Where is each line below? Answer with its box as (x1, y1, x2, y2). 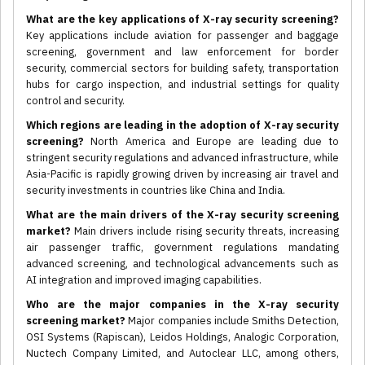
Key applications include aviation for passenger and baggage (26, 29, 339, 43)
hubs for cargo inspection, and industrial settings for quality (26, 77, 339, 92)
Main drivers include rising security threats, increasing (71, 224, 339, 239)
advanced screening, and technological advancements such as (26, 257, 339, 271)
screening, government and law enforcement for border (26, 45, 339, 59)
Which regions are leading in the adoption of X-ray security (26, 118, 339, 133)
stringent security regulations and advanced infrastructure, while (26, 151, 339, 165)
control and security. (26, 94, 125, 108)
